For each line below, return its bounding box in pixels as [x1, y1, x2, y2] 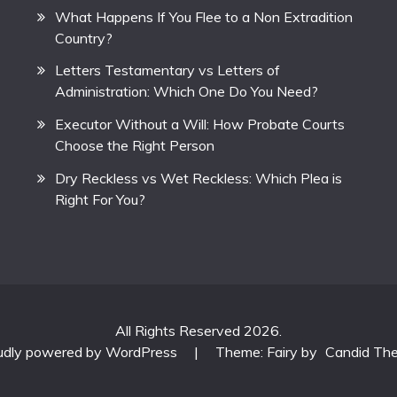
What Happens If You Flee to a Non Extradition [55, 7, 354, 26]
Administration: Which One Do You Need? [55, 82, 319, 101]
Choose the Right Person [55, 136, 215, 155]
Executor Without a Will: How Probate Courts [55, 115, 346, 134]
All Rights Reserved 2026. [115, 322, 282, 339]
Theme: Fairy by [214, 343, 321, 361]
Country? [55, 28, 113, 47]
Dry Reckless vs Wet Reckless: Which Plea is [55, 169, 343, 187]
